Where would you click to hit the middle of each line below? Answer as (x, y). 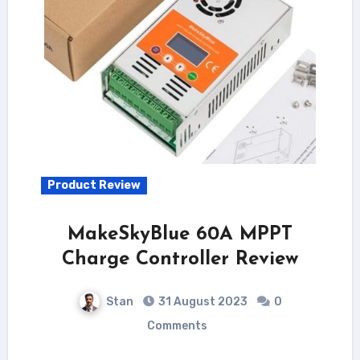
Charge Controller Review (180, 259)
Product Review (94, 185)
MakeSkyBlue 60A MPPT (180, 234)
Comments (177, 325)
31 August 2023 (202, 301)
